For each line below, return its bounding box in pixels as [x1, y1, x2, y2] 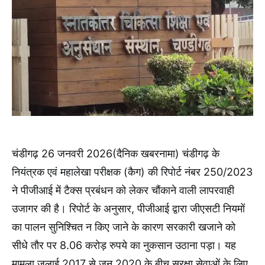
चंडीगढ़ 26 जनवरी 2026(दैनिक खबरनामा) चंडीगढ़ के [12, 147, 219, 160]
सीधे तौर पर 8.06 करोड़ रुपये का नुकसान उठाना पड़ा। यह [12, 238, 236, 251]
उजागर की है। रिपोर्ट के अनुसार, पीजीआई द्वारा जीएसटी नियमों [12, 202, 245, 215]
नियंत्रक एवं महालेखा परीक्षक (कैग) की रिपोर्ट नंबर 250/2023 [12, 165, 253, 178]
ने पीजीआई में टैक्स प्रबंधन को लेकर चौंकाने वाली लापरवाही [12, 183, 234, 196]
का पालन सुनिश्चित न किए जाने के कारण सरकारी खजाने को [12, 220, 235, 233]
